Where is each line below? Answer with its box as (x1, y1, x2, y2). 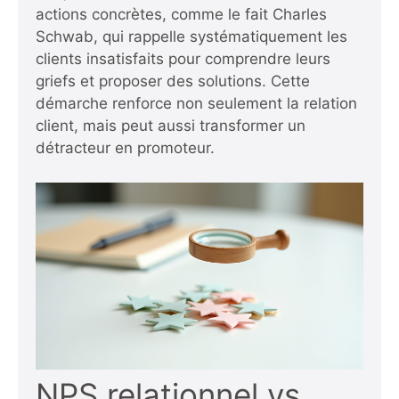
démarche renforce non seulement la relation (36, 94, 357, 112)
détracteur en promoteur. (36, 139, 215, 157)
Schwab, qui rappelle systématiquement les (36, 28, 347, 45)
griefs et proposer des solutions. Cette (36, 72, 310, 90)
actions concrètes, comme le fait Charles (36, 5, 327, 23)
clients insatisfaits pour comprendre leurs (36, 50, 330, 68)
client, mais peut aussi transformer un (36, 117, 305, 134)
